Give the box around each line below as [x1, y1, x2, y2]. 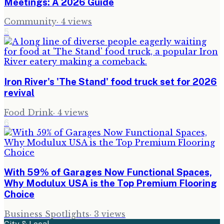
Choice [4, 188, 34, 200]
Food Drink [4, 107, 53, 117]
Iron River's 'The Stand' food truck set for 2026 [4, 76, 217, 87]
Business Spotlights [4, 209, 89, 219]
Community [4, 16, 56, 27]
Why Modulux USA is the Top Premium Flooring [4, 177, 217, 189]
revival [4, 87, 34, 98]
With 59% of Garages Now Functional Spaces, [4, 166, 212, 178]
